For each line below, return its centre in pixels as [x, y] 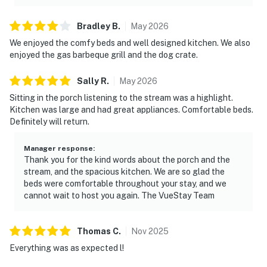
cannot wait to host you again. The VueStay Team [119, 195]
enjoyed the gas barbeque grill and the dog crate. [104, 55]
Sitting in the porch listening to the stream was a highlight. [121, 97]
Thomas [94, 231]
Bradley [94, 26]
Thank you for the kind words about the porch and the [127, 159]
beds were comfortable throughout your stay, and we [125, 183]
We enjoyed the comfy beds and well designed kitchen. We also [130, 43]
